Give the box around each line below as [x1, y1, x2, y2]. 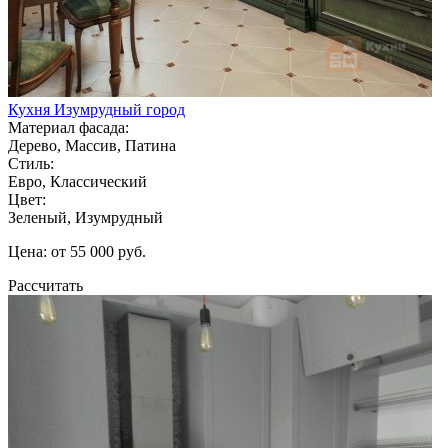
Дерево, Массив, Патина [8, 136, 176, 154]
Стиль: [8, 154, 54, 172]
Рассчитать [8, 276, 83, 294]
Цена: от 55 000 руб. [8, 242, 146, 260]
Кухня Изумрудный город [8, 100, 185, 118]
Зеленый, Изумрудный [8, 208, 163, 226]
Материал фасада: [8, 118, 129, 136]
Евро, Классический [8, 172, 147, 190]
